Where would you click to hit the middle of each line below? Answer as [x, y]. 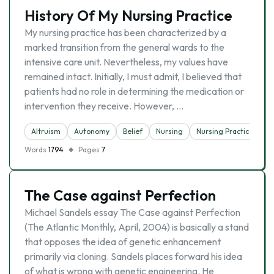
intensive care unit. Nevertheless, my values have [126, 62]
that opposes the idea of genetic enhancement [123, 242]
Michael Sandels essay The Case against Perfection [132, 212]
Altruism [46, 131]
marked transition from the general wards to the [124, 47]
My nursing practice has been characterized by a [125, 32]
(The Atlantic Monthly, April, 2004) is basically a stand [137, 227]
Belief [133, 131]
